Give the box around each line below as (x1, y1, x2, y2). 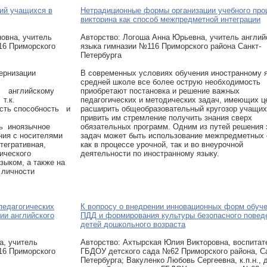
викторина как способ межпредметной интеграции (80, 15, 260, 24)
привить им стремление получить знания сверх (80, 113, 252, 122)
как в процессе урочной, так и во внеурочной (80, 140, 243, 149)
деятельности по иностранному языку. (80, 149, 219, 158)
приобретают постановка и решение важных (80, 86, 240, 95)
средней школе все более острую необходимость (80, 77, 260, 86)
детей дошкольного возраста (80, 220, 185, 229)
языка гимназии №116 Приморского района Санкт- (80, 42, 261, 51)
